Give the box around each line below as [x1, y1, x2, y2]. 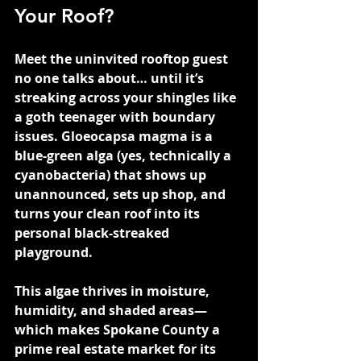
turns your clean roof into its [15, 204, 203, 222]
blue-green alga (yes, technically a [15, 146, 234, 164]
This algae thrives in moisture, [15, 281, 213, 300]
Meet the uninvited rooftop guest [15, 49, 231, 68]
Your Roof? [15, 3, 114, 27]
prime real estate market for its [15, 339, 219, 358]
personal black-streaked [15, 223, 172, 242]
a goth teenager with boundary [15, 107, 218, 126]
